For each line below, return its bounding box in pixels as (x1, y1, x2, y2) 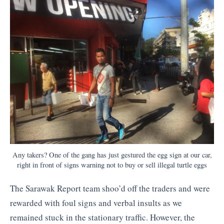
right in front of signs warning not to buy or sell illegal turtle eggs (17, 160, 207, 170)
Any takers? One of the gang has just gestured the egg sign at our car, (12, 150, 212, 160)
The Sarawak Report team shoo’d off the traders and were (10, 182, 210, 194)
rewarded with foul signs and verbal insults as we (10, 197, 182, 209)
